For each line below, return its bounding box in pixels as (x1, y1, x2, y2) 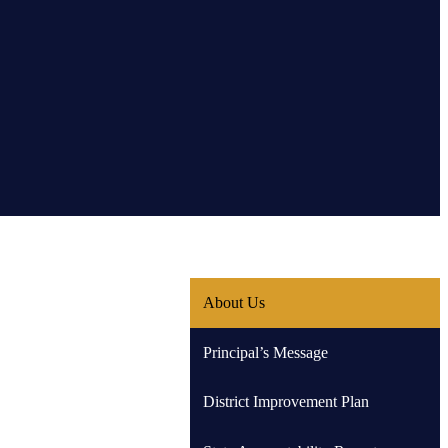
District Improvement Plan (202, 393, 369, 411)
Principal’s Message (202, 343, 328, 361)
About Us (202, 294, 265, 312)
